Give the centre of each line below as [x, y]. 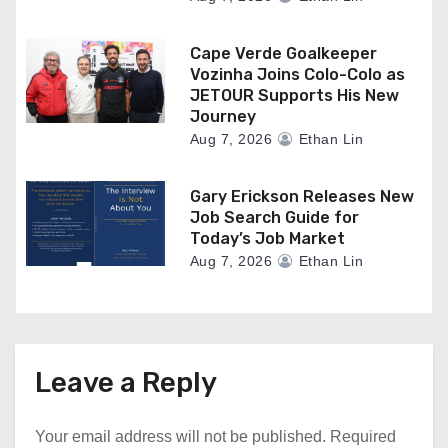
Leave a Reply [126, 383]
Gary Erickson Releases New [301, 197]
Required [363, 437]
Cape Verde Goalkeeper [283, 54]
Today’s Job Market [267, 239]
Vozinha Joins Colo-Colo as [297, 75]
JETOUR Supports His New [294, 96]
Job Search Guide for [274, 218]
